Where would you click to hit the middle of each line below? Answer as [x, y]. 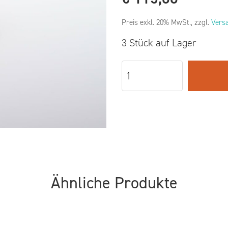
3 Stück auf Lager [159, 42]
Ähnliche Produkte [114, 182]
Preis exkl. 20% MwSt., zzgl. [166, 22]
